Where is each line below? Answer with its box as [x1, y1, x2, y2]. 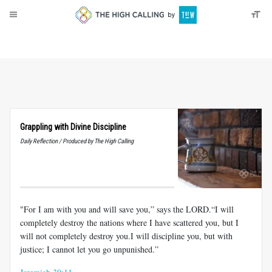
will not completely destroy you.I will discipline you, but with [20, 229, 233, 242]
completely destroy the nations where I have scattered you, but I [20, 216, 239, 228]
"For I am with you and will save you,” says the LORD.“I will [20, 203, 234, 215]
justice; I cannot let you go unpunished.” [20, 243, 158, 255]
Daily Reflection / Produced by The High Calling [20, 137, 134, 145]
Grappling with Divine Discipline [20, 122, 126, 132]
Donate [37, 35, 62, 45]
